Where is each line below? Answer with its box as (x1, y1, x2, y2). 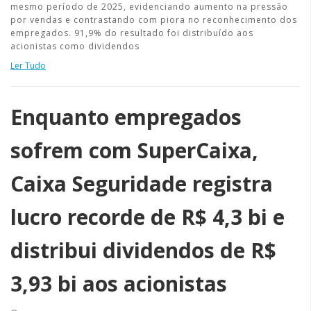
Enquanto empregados (10, 103, 242, 131)
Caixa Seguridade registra (10, 169, 273, 198)
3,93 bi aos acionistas (10, 269, 227, 298)
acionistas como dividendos (10, 40, 140, 52)
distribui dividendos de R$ (10, 236, 276, 264)
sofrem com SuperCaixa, (10, 136, 258, 165)
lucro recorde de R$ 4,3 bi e (10, 203, 285, 231)
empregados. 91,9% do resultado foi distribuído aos (10, 27, 253, 39)
